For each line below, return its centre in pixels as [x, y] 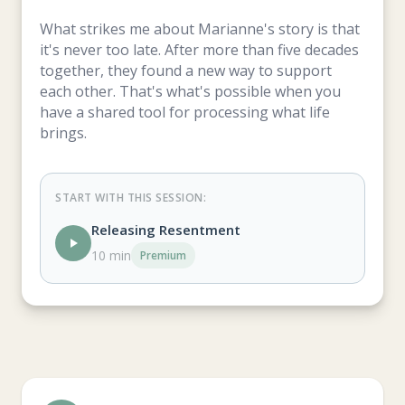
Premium [163, 255]
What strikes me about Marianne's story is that [200, 29]
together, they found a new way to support [186, 71]
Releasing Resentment [166, 230]
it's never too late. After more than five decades [199, 50]
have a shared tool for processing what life [185, 112]
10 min [111, 255]
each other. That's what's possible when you [190, 91]
